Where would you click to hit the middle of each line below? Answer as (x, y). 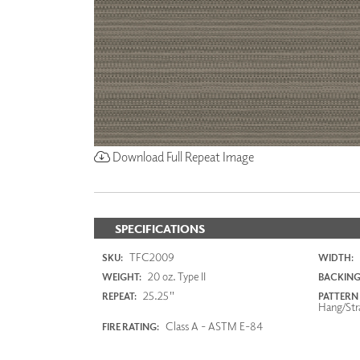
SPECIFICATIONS (160, 228)
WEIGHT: (122, 276)
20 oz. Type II (176, 276)
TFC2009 (151, 256)
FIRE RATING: (131, 326)
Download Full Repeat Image (182, 156)
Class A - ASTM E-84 (213, 325)
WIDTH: (335, 257)
